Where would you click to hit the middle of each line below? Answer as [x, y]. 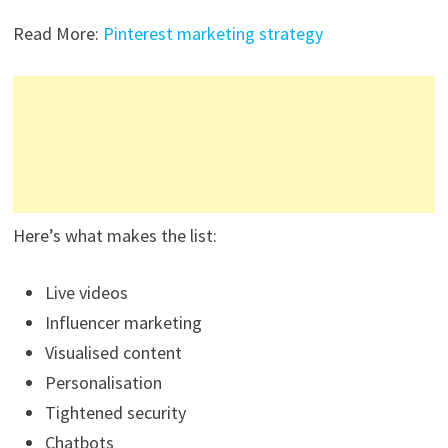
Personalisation [103, 383]
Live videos [86, 293]
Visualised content [113, 353]
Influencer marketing [123, 323]
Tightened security [115, 413]
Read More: [57, 34]
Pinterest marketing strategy [212, 34]
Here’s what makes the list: [114, 236]
